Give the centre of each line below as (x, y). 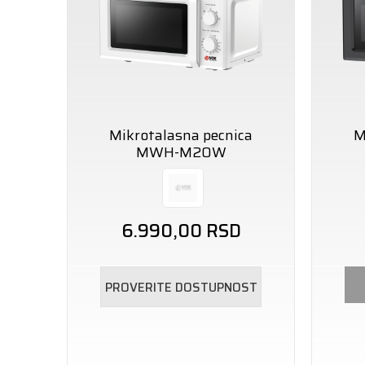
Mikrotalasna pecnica (181, 135)
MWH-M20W (181, 152)
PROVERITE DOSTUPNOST (181, 288)
